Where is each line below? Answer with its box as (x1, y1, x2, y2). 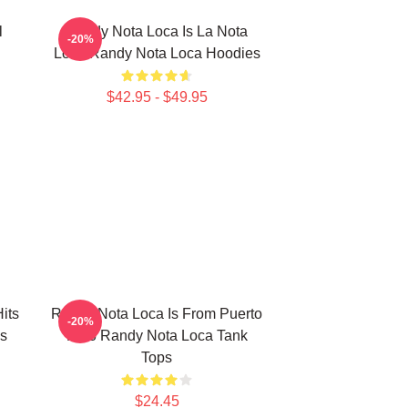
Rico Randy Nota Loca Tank (66, 328, 248, 343)
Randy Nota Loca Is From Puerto (51, 306, 262, 321)
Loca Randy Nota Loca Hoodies (53, 46, 260, 61)
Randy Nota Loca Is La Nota (66, 24, 248, 39)
